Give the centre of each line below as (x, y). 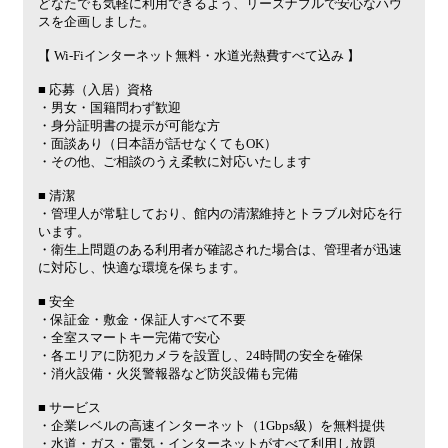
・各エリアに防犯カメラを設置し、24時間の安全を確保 (201, 356)
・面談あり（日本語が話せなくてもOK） (157, 144)
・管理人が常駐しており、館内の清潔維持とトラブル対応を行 (220, 214)
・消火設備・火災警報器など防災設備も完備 (168, 374)
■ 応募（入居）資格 (95, 90)
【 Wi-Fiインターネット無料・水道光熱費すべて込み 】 (199, 56)
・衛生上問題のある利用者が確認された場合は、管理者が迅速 (220, 250)
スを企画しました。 (96, 22)
